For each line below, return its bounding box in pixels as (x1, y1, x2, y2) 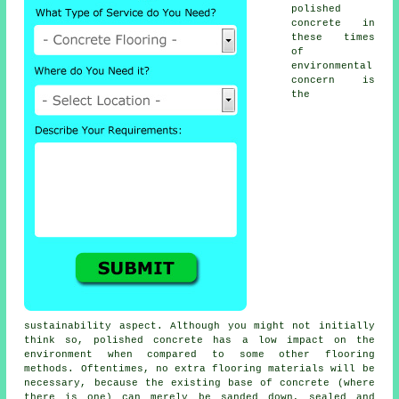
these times (291, 32, 375, 44)
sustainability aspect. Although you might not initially (24, 321, 375, 332)
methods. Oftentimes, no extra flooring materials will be (24, 363, 375, 375)
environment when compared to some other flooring (24, 349, 375, 361)
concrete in (291, 18, 375, 29)
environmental (291, 61, 373, 72)
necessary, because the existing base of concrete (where (24, 378, 375, 389)
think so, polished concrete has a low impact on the (24, 335, 375, 346)
